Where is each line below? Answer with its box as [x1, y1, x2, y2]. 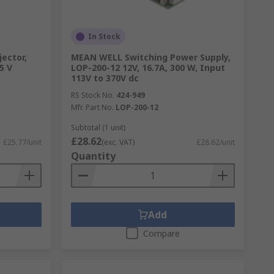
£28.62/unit [196, 137, 235, 147]
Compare [143, 228, 180, 239]
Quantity [70, 149, 116, 163]
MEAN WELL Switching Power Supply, [70, 51, 231, 63]
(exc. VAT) [101, 137, 135, 147]
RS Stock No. [70, 90, 114, 100]
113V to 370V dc [70, 72, 139, 84]
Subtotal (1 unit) [70, 122, 125, 133]
